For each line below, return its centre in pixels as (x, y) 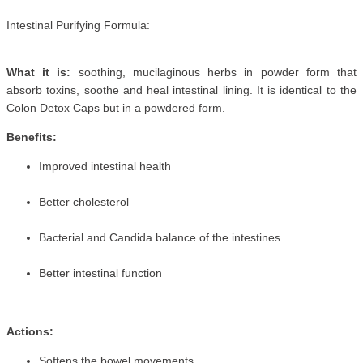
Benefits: (32, 137)
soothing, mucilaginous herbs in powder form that (214, 73)
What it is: (39, 73)
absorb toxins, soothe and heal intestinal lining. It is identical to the (181, 90)
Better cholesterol (84, 202)
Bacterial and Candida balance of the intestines (160, 238)
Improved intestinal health (105, 167)
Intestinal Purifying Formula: (78, 26)
